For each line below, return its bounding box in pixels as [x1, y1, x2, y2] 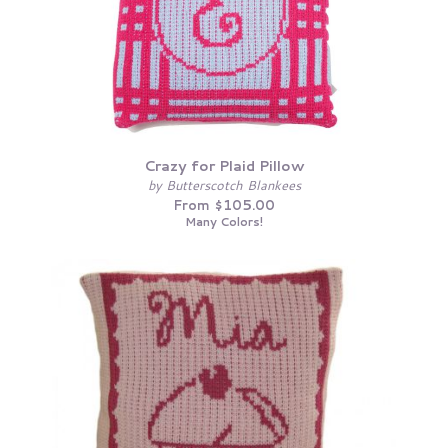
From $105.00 [173, 196, 275, 215]
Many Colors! [185, 213, 263, 231]
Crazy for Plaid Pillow [143, 154, 305, 176]
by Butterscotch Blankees [147, 175, 301, 194]
